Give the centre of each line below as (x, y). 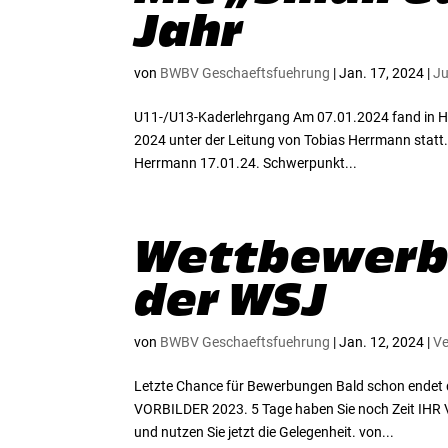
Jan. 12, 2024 (382, 341)
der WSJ (230, 299)
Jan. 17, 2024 (382, 72)
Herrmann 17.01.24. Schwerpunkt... (246, 162)
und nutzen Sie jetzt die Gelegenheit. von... (264, 431)
